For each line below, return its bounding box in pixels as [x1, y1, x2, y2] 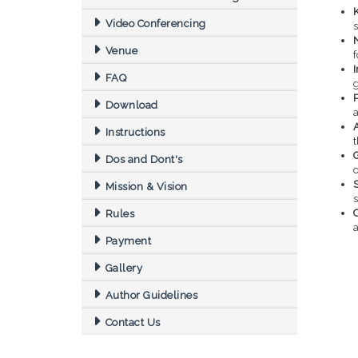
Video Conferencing [105, 18, 209, 30]
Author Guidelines [105, 289, 197, 302]
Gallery [105, 262, 142, 275]
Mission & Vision [105, 181, 188, 193]
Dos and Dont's [105, 153, 183, 166]
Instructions [105, 126, 165, 139]
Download [105, 99, 158, 112]
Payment [105, 235, 151, 248]
